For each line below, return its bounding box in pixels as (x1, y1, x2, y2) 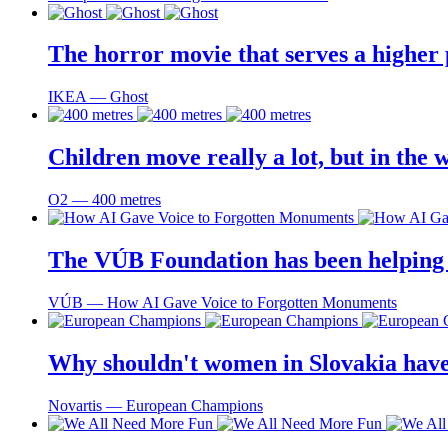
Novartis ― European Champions (48, 396, 263, 414)
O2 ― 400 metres (48, 191, 161, 209)
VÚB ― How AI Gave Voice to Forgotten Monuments (48, 293, 397, 311)
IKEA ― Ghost (48, 88, 148, 106)
